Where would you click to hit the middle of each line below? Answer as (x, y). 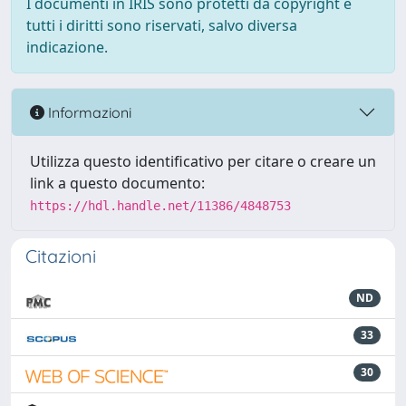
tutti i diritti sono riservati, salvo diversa (162, 25)
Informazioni (88, 112)
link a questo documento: (117, 183)
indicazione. (67, 47)
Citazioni (61, 256)
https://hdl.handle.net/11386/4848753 (160, 206)
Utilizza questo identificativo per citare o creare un (203, 161)
